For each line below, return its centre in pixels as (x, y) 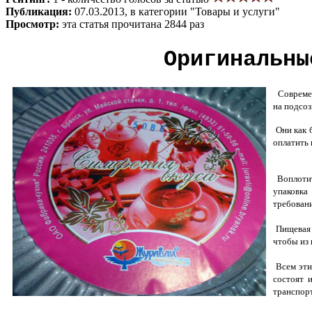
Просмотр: (34, 24)
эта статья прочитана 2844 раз (133, 24)
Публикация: (40, 11)
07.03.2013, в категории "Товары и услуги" (177, 11)
